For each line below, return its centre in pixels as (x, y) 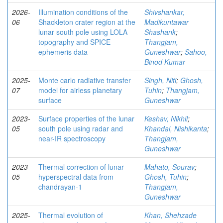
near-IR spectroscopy (72, 139)
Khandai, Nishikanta (176, 129)
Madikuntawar (167, 22)
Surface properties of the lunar (86, 119)
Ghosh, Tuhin (166, 177)
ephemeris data (63, 52)
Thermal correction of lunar (81, 167)
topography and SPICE (74, 42)
